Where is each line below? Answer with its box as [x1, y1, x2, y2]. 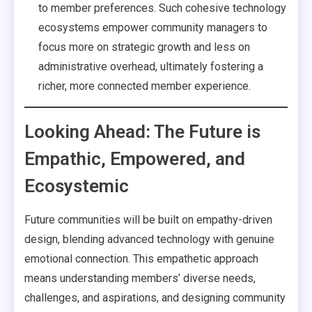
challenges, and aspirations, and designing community [24, 291, 286, 304]
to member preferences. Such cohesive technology [38, 1, 286, 15]
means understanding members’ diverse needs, [24, 272, 256, 285]
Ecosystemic [24, 175, 129, 196]
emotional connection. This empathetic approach [24, 252, 258, 265]
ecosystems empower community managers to [38, 21, 267, 34]
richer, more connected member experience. [38, 79, 251, 93]
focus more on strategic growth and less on [38, 40, 250, 54]
